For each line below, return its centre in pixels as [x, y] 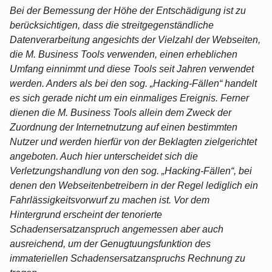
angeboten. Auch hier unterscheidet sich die [104, 156]
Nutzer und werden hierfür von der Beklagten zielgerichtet [133, 141]
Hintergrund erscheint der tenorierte [86, 214]
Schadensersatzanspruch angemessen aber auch [117, 229]
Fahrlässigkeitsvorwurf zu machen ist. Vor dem [110, 200]
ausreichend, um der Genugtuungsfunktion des [110, 243]
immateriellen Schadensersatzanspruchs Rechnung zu [127, 258]
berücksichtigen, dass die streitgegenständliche [112, 25]
